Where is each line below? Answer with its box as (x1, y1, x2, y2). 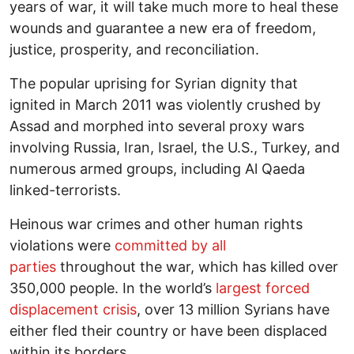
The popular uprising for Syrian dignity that (9, 74, 298, 92)
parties (9, 258, 56, 275)
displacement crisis (9, 300, 137, 318)
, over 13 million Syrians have (137, 300, 330, 318)
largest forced (216, 279, 310, 296)
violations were (9, 236, 115, 254)
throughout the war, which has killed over (56, 258, 338, 275)
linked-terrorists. (9, 181, 121, 198)
